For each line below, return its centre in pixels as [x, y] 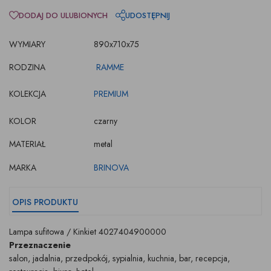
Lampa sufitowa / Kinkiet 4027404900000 [88, 232]
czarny [106, 121]
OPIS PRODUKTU [45, 202]
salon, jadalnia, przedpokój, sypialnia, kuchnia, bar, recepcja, [119, 259]
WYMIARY [27, 44]
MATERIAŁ [27, 144]
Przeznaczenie [40, 245]
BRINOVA [111, 167]
